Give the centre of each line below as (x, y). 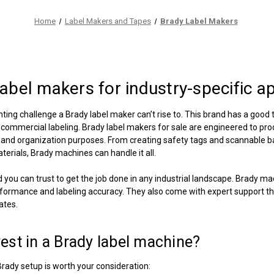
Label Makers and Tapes (108, 21)
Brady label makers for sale (135, 127)
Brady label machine (123, 242)
